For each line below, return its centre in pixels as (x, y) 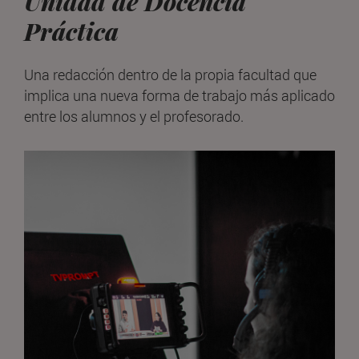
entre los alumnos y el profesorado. (134, 117)
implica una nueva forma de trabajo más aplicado (179, 96)
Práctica (71, 32)
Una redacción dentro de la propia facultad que (170, 75)
